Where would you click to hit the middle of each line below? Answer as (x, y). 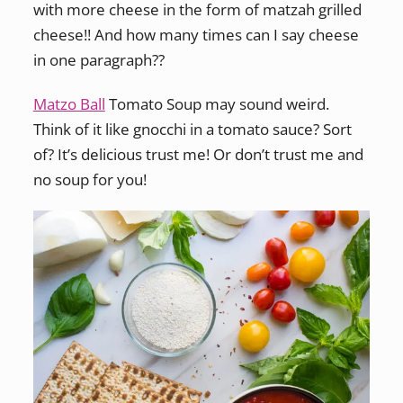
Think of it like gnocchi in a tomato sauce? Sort (192, 129)
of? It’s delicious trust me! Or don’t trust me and (198, 154)
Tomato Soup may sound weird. (217, 103)
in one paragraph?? (99, 60)
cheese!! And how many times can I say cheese (196, 35)
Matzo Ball (69, 103)
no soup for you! (90, 179)
